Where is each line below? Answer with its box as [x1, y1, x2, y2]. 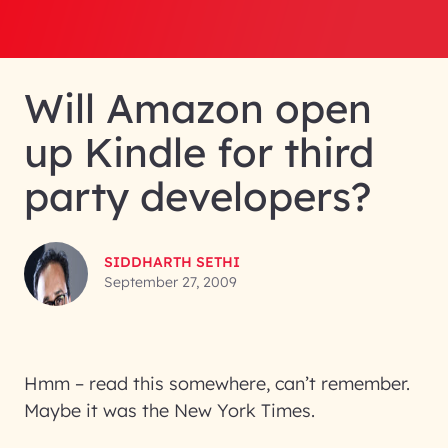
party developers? [24, 171, 371, 221]
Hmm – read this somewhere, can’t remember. [24, 372, 410, 395]
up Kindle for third [24, 127, 374, 177]
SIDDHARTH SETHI [104, 253, 240, 271]
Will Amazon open [24, 83, 372, 133]
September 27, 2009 [104, 273, 237, 291]
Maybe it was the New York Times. [24, 399, 315, 422]
